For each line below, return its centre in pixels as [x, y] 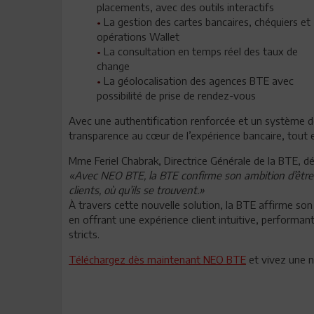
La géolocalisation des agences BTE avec [199, 80]
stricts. [84, 234]
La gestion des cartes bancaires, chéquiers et [207, 21]
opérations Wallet [138, 36]
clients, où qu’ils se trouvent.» [137, 190]
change [113, 66]
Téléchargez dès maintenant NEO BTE [157, 259]
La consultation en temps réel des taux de [201, 51]
